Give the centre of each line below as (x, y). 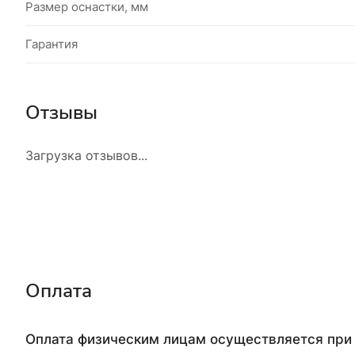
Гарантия (52, 44)
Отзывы (61, 112)
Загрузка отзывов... (86, 155)
